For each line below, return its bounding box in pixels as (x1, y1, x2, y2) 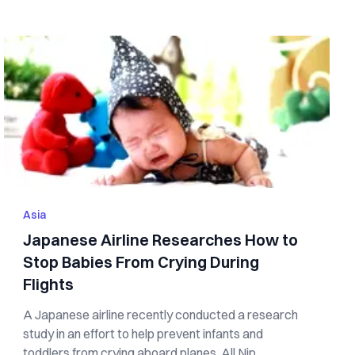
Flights (23, 274, 74, 294)
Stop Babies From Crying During (23, 252, 260, 272)
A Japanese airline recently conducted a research (23, 307, 299, 323)
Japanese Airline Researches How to (23, 230, 299, 250)
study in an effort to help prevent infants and (23, 326, 264, 342)
